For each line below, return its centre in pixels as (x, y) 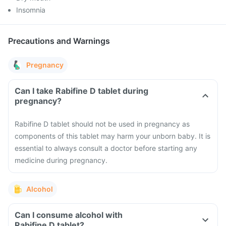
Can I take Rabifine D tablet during (81, 91)
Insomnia (31, 10)
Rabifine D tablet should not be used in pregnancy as (102, 124)
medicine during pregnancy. (61, 160)
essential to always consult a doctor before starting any (106, 148)
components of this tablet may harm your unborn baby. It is (112, 136)
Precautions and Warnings (59, 41)
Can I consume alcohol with (69, 215)
